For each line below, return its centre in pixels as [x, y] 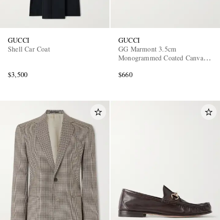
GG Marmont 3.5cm [148, 49]
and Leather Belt [142, 66]
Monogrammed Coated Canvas [162, 57]
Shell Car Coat [29, 49]
